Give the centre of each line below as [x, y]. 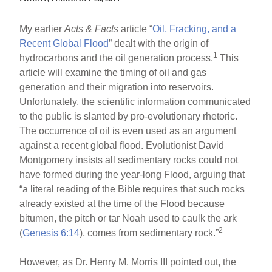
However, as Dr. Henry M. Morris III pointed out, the [128, 262]
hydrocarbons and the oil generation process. [117, 58]
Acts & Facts [92, 29]
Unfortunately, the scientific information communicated [135, 101]
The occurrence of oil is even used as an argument [128, 131]
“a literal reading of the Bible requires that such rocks [132, 189]
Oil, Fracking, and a [195, 29]
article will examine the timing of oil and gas [113, 72]
